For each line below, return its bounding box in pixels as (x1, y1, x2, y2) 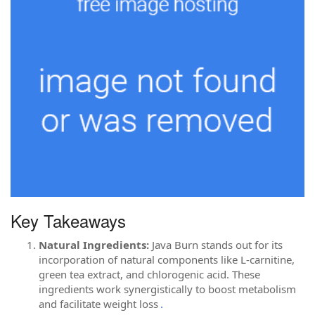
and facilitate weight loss (39, 296, 158, 311)
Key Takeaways (11, 208, 126, 233)
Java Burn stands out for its (149, 237, 283, 252)
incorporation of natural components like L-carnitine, (39, 252, 295, 266)
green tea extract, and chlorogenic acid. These (39, 266, 260, 281)
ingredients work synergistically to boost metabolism (39, 281, 296, 296)
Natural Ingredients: (39, 237, 149, 252)
